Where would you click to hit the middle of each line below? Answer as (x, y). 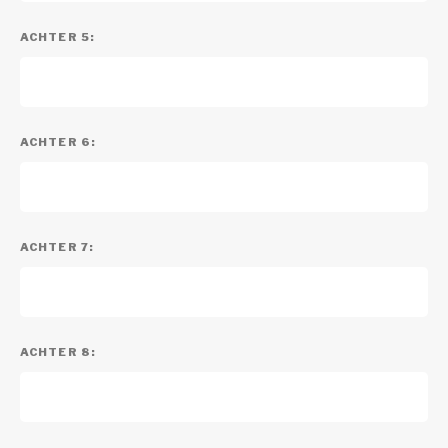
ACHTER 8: (58, 352)
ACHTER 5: (57, 37)
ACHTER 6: (58, 142)
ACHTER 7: (57, 247)
